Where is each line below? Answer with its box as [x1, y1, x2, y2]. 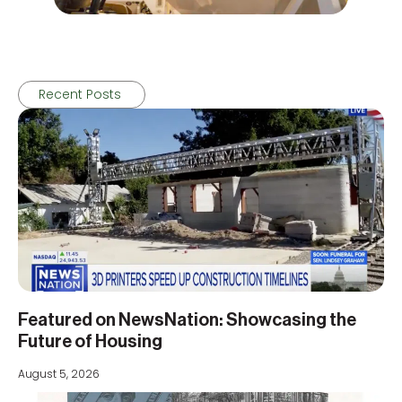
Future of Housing [18, 333, 162, 352]
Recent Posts [39, 85, 125, 104]
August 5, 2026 [18, 366, 100, 382]
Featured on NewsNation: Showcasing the [18, 311, 356, 330]
